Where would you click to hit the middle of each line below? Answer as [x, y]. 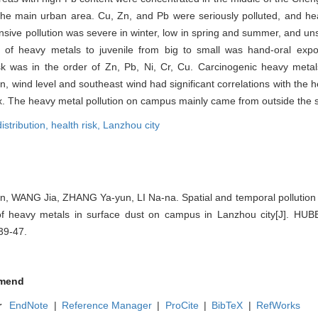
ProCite [182, 306]
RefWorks [278, 306]
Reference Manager [107, 306]
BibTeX [227, 306]
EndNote [29, 306]
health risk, [77, 125]
